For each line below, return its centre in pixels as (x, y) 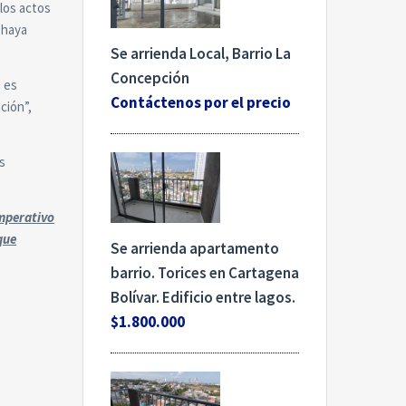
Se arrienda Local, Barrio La (201, 53)
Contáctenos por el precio (201, 102)
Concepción (150, 77)
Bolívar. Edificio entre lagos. (203, 298)
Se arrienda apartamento (195, 249)
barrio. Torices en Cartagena (205, 273)
